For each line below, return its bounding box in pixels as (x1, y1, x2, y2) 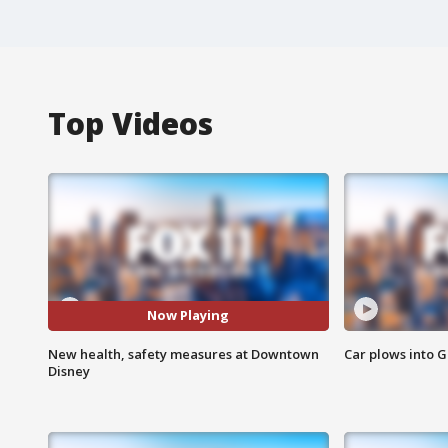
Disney (48, 361, 90, 380)
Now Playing (147, 306, 230, 325)
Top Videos (48, 102, 213, 144)
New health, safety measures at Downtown (48, 344, 319, 363)
